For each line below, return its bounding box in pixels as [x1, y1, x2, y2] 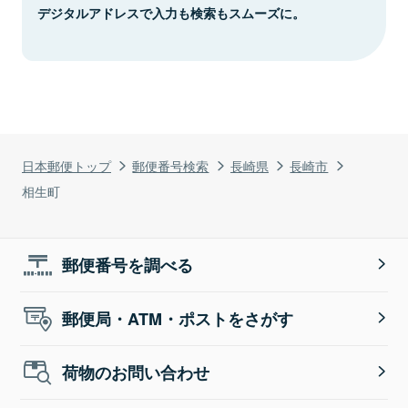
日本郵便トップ [22, 155, 111, 175]
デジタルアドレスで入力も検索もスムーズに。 [37, 3, 305, 22]
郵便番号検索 [132, 155, 209, 175]
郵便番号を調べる [62, 252, 194, 277]
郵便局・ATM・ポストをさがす [62, 306, 294, 331]
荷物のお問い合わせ [62, 360, 210, 384]
